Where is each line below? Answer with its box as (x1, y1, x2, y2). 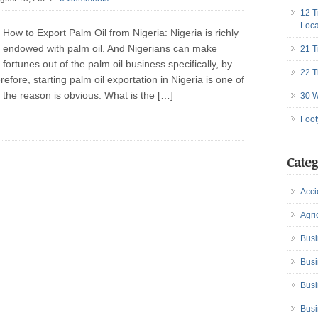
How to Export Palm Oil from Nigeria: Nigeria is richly (3, 27, 238, 38)
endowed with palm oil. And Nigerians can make (3, 43, 217, 54)
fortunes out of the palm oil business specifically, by (3, 58, 232, 70)
